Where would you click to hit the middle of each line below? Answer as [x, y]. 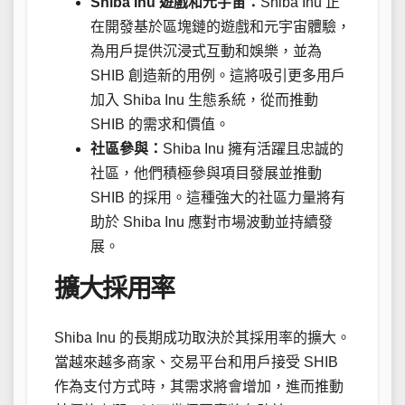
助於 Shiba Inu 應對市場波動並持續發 [212, 221]
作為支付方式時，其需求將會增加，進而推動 [199, 386]
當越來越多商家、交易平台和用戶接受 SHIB [196, 362]
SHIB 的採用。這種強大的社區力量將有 [218, 197]
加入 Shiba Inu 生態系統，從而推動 [204, 99]
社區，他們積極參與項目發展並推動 [206, 173]
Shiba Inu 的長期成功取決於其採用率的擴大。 [202, 337]
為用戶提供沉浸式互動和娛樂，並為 [206, 51]
